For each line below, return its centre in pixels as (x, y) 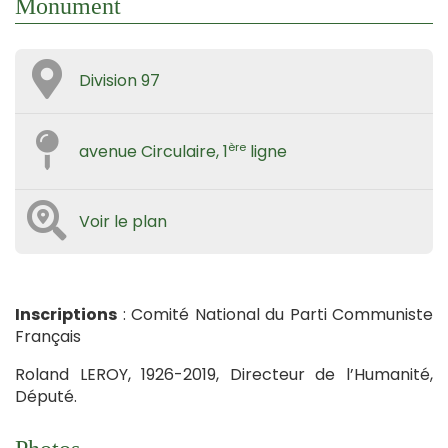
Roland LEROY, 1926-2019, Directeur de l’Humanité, (224, 375)
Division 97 (119, 81)
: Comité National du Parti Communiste (275, 315)
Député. (46, 397)
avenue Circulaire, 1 (153, 152)
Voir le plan (123, 222)
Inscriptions (66, 315)
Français (48, 337)
